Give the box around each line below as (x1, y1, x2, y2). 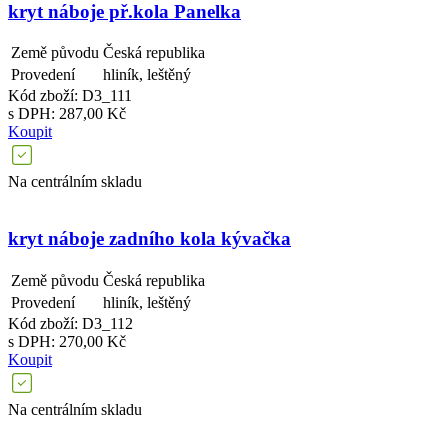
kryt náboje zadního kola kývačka (8, 227, 291, 249)
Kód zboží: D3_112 (8, 314, 133, 332)
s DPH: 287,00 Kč (8, 105, 126, 123)
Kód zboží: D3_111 (8, 87, 132, 105)
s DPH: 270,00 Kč (8, 332, 126, 350)
